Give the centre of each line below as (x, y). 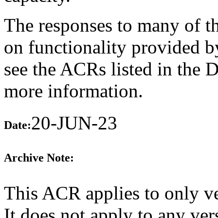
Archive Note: (39, 158)
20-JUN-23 (74, 123)
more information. (73, 91)
